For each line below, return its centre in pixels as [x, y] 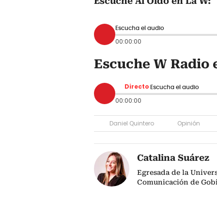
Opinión [189, 124]
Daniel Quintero [132, 124]
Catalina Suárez [173, 158]
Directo [137, 87]
